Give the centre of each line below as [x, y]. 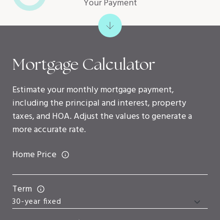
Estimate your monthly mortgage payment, [93, 90]
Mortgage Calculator [84, 64]
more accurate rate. [49, 130]
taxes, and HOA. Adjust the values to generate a [102, 116]
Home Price [34, 155]
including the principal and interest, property [99, 103]
